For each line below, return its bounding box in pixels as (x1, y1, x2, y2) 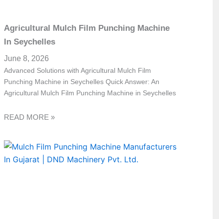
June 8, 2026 (4, 54, 49, 63)
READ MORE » (4, 113, 55, 122)
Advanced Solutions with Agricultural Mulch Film (4, 66, 152, 74)
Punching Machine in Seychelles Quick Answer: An (4, 77, 160, 86)
